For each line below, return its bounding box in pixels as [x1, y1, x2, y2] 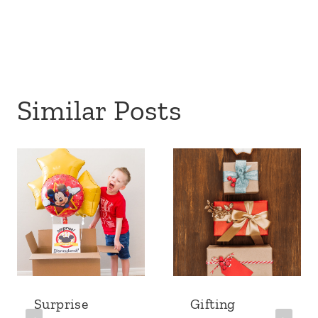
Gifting [190, 295, 236, 313]
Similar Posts [17, 93, 182, 128]
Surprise [34, 295, 89, 313]
